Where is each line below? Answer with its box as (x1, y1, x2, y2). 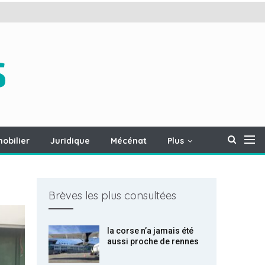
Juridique (50, 135, 90, 146)
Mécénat (110, 135, 147, 146)
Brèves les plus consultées (49, 189, 176, 202)
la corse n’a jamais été (107, 226, 193, 235)
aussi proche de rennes (107, 237, 199, 246)
